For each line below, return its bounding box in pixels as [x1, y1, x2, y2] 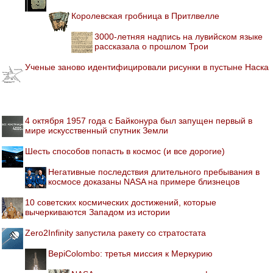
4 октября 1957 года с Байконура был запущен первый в [25, 115, 252, 126]
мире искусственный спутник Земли [25, 125, 168, 135]
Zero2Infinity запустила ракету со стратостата [25, 227, 206, 238]
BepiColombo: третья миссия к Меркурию [48, 248, 213, 258]
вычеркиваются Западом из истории [25, 207, 170, 217]
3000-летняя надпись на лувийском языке [94, 31, 263, 41]
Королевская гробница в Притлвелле [71, 10, 219, 21]
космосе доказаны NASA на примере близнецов [48, 176, 239, 186]
